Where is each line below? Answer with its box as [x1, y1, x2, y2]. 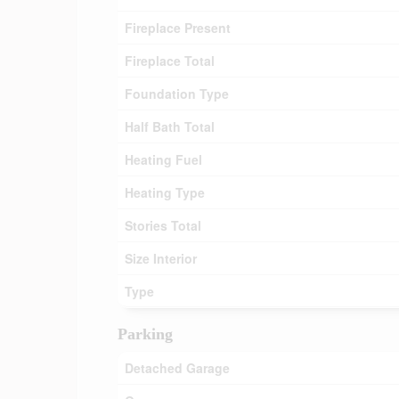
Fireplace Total [125, 52, 215, 69]
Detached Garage [125, 359, 230, 377]
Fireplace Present [125, 19, 231, 37]
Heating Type [125, 183, 205, 201]
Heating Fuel [125, 151, 202, 168]
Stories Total [125, 216, 201, 234]
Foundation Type [125, 85, 229, 102]
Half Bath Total [125, 118, 215, 135]
